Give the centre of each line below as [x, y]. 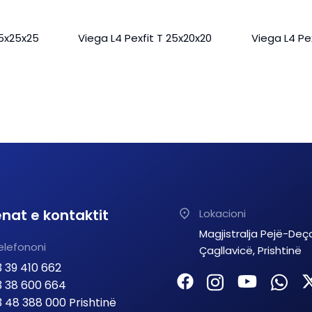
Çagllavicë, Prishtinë [250, 250]
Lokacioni [223, 213]
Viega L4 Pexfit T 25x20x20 [145, 38]
